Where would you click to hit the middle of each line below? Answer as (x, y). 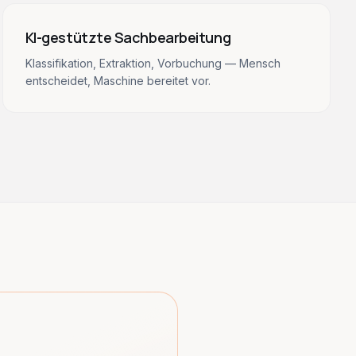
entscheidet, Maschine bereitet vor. (118, 81)
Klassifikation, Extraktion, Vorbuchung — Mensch (153, 63)
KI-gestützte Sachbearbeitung (128, 37)
